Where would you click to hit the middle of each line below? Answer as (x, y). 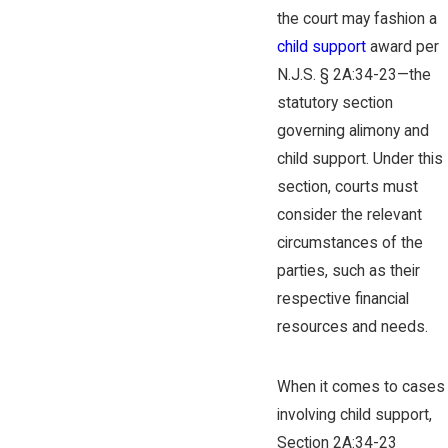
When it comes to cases (360, 386)
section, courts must (347, 187)
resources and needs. (352, 327)
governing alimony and (352, 131)
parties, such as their (348, 271)
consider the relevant (349, 215)
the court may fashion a (356, 19)
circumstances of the (349, 243)
